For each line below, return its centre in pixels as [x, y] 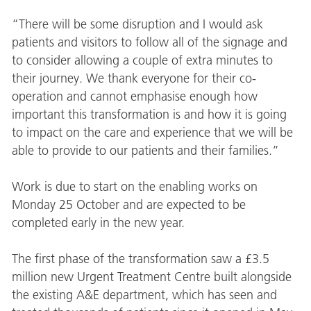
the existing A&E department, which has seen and [144, 295]
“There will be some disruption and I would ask [137, 24]
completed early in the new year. [98, 222]
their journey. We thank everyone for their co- [134, 78]
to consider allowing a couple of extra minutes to [142, 60]
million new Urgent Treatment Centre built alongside [151, 277]
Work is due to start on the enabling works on [134, 186]
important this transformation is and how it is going [149, 114]
